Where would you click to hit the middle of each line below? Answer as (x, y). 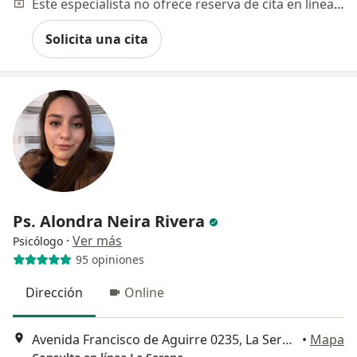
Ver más (97, 240)
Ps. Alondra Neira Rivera (109, 221)
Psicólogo (38, 241)
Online (144, 292)
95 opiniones (110, 259)
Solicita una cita (97, 39)
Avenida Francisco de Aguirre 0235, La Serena (287, 339)
